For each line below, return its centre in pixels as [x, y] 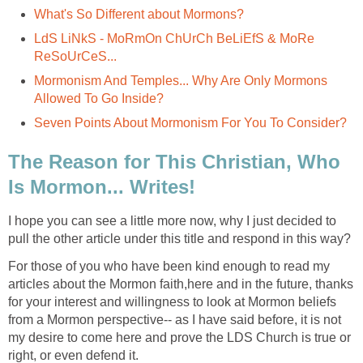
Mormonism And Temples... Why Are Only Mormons [181, 80]
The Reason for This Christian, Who [174, 161]
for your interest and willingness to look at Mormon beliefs [172, 302]
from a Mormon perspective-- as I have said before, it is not [175, 320]
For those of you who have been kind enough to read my [169, 267]
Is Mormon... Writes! [102, 186]
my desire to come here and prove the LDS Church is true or [179, 338]
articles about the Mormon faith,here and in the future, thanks [181, 284]
